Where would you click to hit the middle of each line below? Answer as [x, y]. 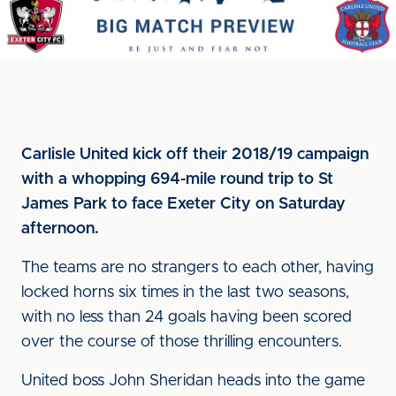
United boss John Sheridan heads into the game [193, 381]
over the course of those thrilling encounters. [182, 342]
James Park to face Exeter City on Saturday [183, 204]
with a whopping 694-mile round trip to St [177, 179]
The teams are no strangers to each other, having [198, 268]
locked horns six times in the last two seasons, [185, 293]
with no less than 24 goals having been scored [187, 317]
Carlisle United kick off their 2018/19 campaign [195, 155]
